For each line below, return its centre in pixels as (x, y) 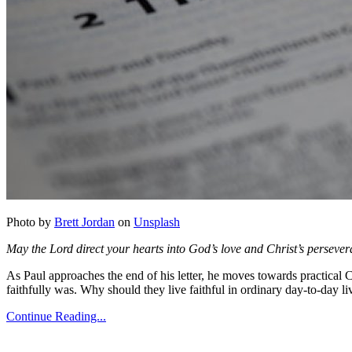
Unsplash (157, 222)
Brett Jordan (84, 222)
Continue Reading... (56, 317)
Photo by (30, 222)
